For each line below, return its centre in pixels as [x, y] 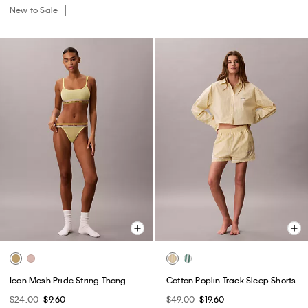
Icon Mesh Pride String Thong [68, 280]
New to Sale [35, 9]
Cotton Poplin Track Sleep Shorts [231, 280]
